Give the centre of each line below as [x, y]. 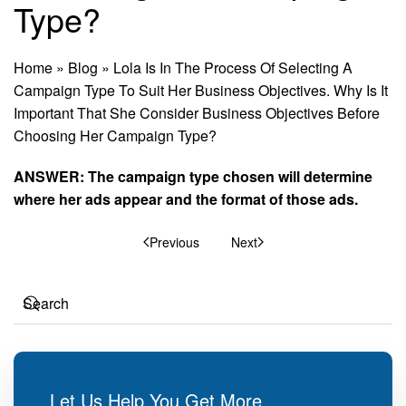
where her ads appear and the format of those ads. [186, 199]
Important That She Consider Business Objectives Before [197, 113]
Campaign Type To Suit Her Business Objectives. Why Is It [201, 90]
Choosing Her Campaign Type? [115, 135]
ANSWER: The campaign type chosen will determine [193, 176]
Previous [174, 242]
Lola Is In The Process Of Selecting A [233, 68]
